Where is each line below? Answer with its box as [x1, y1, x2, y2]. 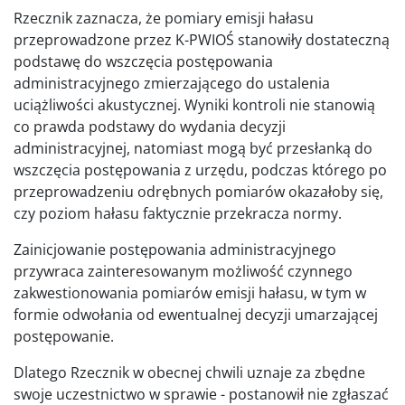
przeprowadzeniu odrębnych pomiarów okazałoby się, [14, 181, 383, 202]
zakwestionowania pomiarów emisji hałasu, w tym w [14, 282, 366, 303]
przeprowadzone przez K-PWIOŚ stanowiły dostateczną [14, 29, 390, 50]
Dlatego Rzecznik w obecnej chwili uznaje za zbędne [14, 362, 365, 382]
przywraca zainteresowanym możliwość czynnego [14, 260, 353, 281]
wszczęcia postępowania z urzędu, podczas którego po [14, 159, 387, 180]
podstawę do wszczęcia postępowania [14, 51, 273, 71]
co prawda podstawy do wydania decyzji [14, 116, 286, 137]
